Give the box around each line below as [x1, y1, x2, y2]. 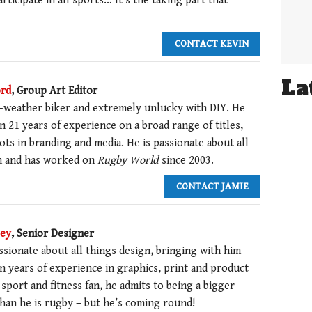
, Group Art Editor [11, 84, 97, 97]
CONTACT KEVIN [174, 38, 249, 50]
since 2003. [159, 153, 214, 167]
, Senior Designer [11, 226, 94, 240]
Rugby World [97, 153, 159, 167]
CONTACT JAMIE [175, 180, 249, 193]
